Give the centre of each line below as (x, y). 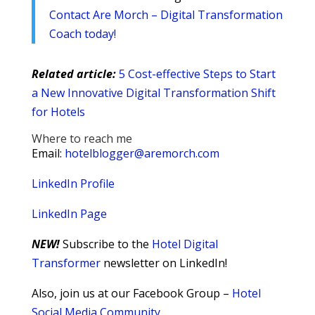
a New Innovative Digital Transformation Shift (153, 92)
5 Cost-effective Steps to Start (197, 73)
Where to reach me (82, 138)
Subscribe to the (105, 244)
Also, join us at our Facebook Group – (131, 293)
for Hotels (58, 111)
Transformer (66, 263)
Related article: (75, 73)
